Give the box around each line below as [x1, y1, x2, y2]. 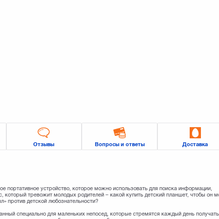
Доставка [182, 141, 208, 148]
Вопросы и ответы [94, 141, 145, 148]
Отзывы [33, 141, 55, 148]
